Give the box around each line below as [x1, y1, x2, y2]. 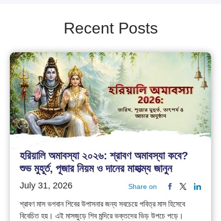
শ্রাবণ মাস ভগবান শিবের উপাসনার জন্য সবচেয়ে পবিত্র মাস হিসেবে [20, 199, 185, 208]
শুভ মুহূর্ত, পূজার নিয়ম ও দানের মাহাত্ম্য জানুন [20, 162, 173, 175]
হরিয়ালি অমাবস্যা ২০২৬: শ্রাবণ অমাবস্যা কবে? [20, 149, 188, 162]
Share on [128, 182, 157, 190]
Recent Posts [63, 19, 158, 37]
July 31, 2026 [20, 180, 73, 190]
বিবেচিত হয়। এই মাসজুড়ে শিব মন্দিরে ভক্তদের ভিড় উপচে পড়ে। [20, 211, 184, 220]
